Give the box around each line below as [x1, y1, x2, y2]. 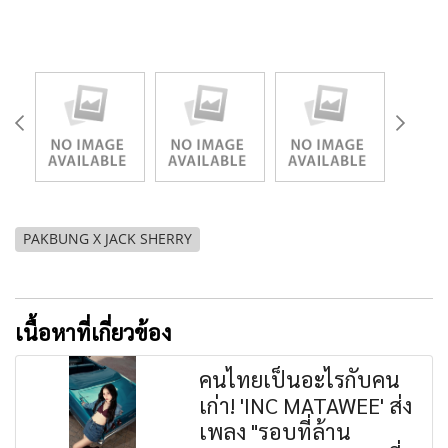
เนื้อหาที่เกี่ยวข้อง [15, 317, 171, 346]
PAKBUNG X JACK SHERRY [23, 229, 192, 248]
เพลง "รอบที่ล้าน [199, 416, 352, 445]
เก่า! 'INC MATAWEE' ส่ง [199, 390, 413, 419]
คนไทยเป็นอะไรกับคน [199, 364, 401, 393]
